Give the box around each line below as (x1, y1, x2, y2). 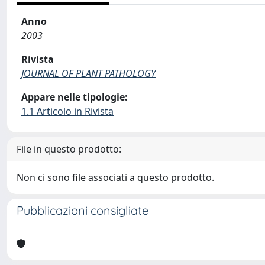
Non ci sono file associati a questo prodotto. (17, 171, 214, 184)
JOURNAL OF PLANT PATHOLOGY (21, 67, 156, 80)
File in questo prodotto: (17, 143, 121, 156)
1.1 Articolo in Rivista (21, 105, 114, 118)
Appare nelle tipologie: (21, 91, 128, 104)
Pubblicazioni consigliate (17, 203, 148, 218)
